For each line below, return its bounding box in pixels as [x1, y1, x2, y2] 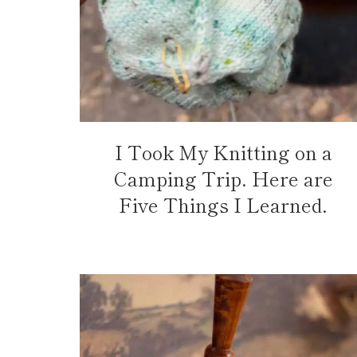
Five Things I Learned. [119, 190, 328, 218]
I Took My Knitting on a [114, 137, 332, 166]
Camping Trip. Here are [113, 163, 333, 192]
